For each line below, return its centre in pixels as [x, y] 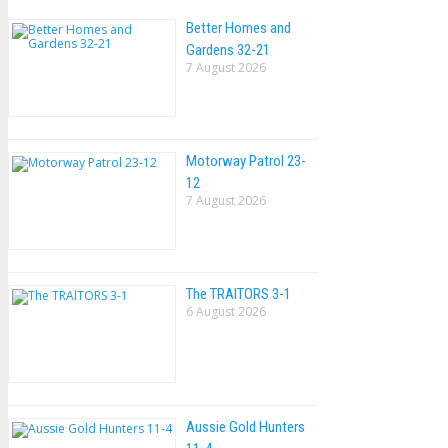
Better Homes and [238, 27]
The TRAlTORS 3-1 [238, 293]
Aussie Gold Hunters [245, 426]
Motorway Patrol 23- [246, 160]
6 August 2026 [226, 311]
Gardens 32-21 [228, 49]
